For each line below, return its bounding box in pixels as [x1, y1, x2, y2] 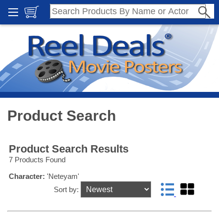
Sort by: [53, 185, 81, 194]
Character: [9, 172, 45, 181]
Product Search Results [9, 143, 129, 155]
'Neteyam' [45, 172, 79, 181]
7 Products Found [9, 155, 66, 164]
